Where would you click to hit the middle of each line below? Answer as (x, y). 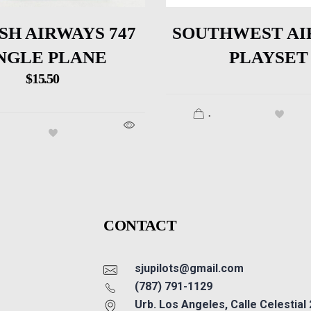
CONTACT (140, 225)
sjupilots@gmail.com (190, 268)
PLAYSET (269, 57)
